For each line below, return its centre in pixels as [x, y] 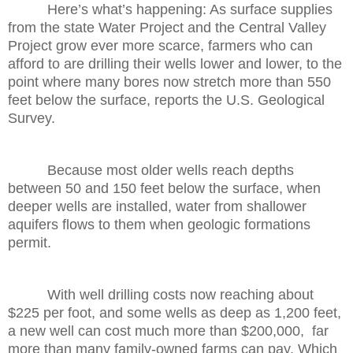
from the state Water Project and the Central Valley [167, 27]
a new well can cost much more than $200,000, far [168, 331]
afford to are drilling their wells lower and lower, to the [175, 63]
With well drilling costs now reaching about [161, 294]
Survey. [32, 118]
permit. [30, 242]
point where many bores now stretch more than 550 [169, 82]
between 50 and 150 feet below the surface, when [164, 188]
